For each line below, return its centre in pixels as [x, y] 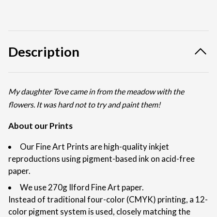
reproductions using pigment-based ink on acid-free [101, 159]
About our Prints [40, 126]
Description [44, 51]
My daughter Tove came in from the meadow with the [96, 92]
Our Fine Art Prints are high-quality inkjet [94, 147]
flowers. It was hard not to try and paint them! [84, 105]
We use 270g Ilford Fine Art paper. [82, 187]
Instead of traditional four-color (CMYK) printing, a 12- [108, 199]
